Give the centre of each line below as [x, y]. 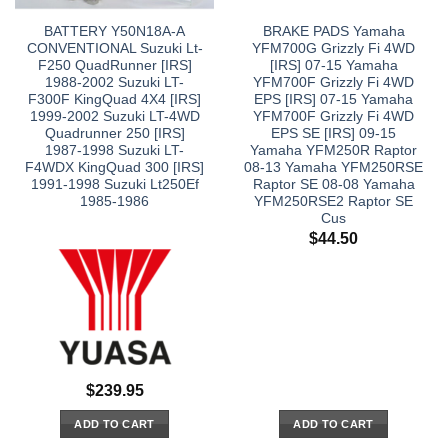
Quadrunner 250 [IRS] [114, 134]
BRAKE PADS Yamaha [333, 32]
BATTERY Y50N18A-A [114, 32]
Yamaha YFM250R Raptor [333, 151]
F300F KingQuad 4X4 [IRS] [114, 100]
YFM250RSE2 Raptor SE [333, 202]
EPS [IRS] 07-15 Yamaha [333, 100]
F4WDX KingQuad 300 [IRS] [114, 168]
